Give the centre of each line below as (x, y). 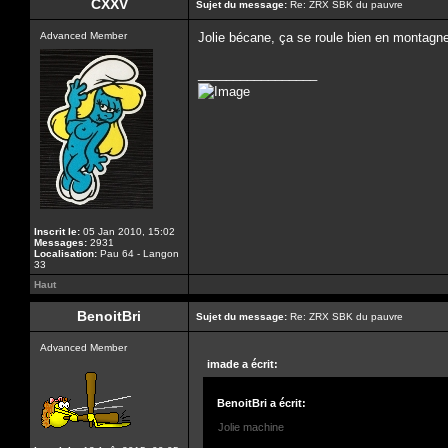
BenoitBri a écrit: (261, 403)
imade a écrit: (242, 364)
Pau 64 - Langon (138, 253)
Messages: (60, 242)
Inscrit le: (57, 231)
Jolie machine (251, 427)
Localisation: (65, 253)
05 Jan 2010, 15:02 (127, 231)
